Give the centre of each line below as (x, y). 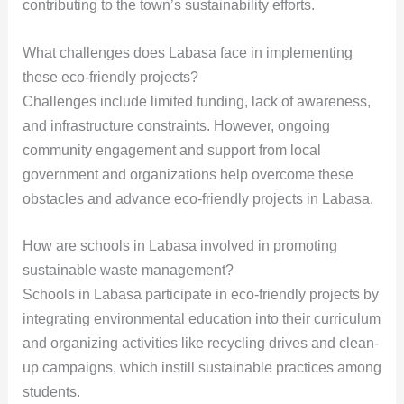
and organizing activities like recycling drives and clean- (200, 344)
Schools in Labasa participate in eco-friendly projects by (200, 295)
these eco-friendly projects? (110, 77)
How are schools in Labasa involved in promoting (179, 246)
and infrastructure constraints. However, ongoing (176, 125)
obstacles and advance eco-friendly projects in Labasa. (197, 198)
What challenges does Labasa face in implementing (187, 52)
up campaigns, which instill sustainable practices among (202, 368)
